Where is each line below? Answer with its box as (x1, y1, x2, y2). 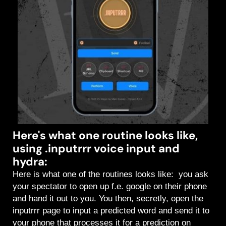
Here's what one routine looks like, (13, 128, 198, 143)
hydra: (13, 154, 47, 169)
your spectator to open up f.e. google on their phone (13, 182, 207, 192)
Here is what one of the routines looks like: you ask (13, 169, 208, 180)
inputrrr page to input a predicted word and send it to (13, 206, 209, 216)
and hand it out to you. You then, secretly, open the (13, 194, 203, 204)
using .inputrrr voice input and (13, 141, 180, 156)
